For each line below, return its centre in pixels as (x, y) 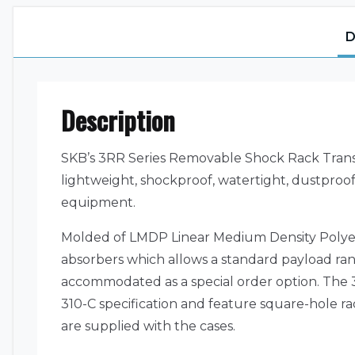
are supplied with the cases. (148, 326)
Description (118, 120)
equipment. (98, 202)
